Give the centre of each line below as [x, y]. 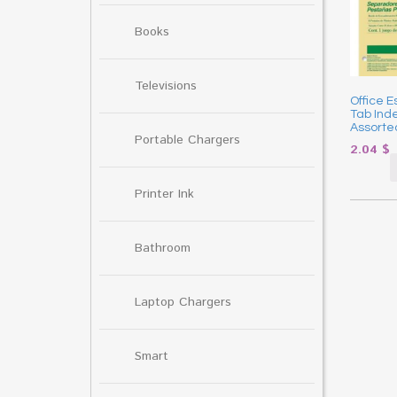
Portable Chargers [187, 140]
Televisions [166, 86]
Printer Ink [164, 194]
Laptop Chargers [183, 302]
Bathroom [163, 248]
